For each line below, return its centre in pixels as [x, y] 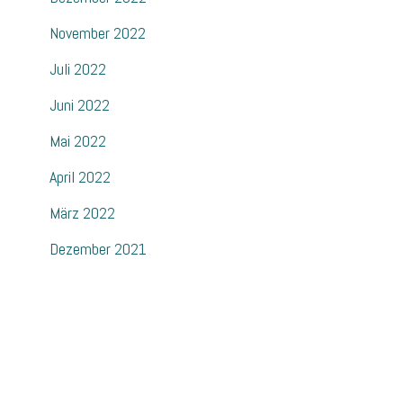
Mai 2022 [78, 141]
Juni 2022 [80, 105]
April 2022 [80, 177]
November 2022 [98, 33]
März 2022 [82, 213]
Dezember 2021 [98, 249]
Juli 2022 [78, 69]
